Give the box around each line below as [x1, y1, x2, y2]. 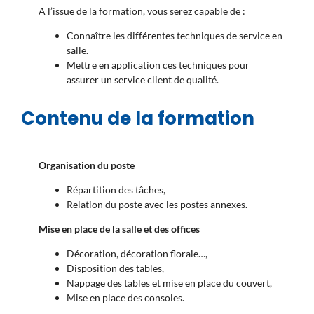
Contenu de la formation [21, 106, 254, 132]
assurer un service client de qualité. [67, 74, 219, 86]
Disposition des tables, [67, 262, 164, 275]
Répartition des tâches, [67, 184, 165, 196]
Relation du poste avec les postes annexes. [67, 198, 247, 211]
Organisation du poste [39, 159, 135, 172]
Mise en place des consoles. [67, 292, 184, 304]
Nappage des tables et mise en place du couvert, [67, 277, 272, 289]
